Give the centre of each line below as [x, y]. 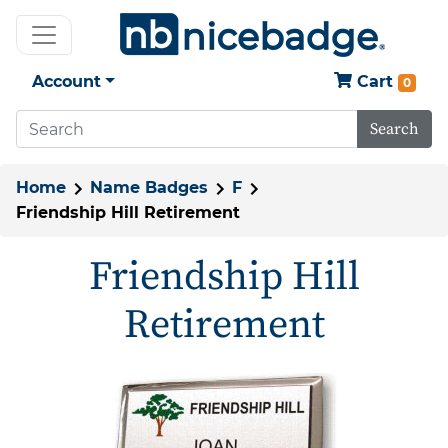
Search [394, 129]
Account [66, 81]
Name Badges [149, 187]
